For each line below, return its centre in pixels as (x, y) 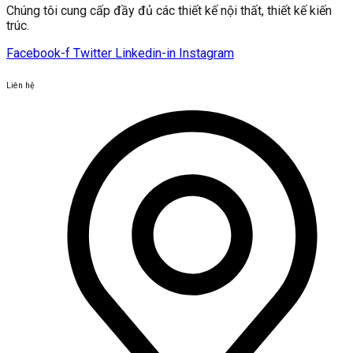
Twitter (93, 54)
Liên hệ (20, 86)
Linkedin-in (145, 54)
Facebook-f (38, 54)
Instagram (206, 54)
